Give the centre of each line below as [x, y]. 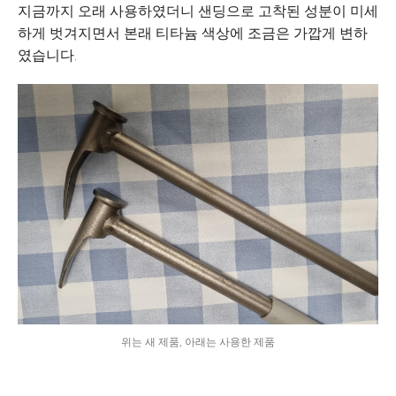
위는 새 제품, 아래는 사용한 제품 [198, 342]
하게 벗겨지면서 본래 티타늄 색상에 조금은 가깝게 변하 [193, 33]
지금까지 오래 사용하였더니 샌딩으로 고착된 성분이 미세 [198, 11]
